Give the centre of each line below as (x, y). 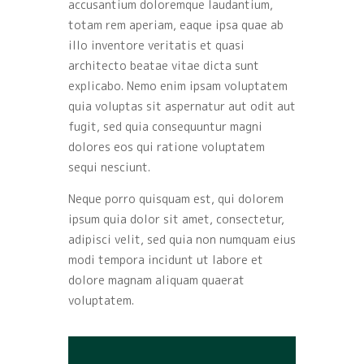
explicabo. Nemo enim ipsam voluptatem (178, 86)
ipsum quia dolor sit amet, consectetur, (176, 219)
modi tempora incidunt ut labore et (166, 260)
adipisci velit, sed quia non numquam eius (182, 240)
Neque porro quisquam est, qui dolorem (176, 199)
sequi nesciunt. (109, 167)
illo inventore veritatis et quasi (156, 45)
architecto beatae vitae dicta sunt (164, 66)
